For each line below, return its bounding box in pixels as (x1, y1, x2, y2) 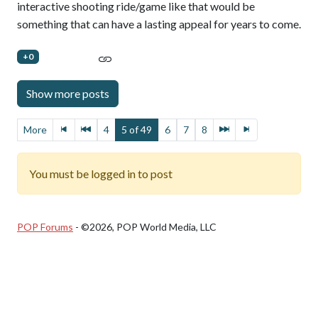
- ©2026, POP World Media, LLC (73, 220, 216, 233)
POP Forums (17, 220, 73, 233)
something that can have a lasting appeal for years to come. (17, 16, 301, 31)
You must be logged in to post (29, 166, 172, 180)
